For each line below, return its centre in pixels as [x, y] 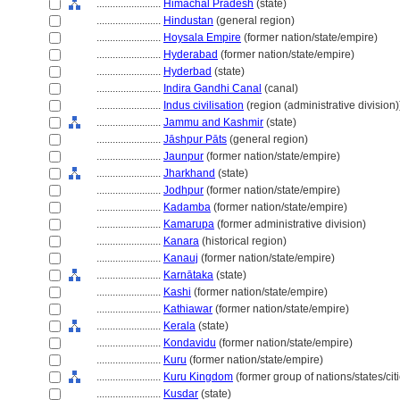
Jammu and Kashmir [213, 122]
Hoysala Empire [202, 37]
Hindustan [188, 21]
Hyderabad [191, 54]
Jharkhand [189, 173]
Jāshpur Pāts [195, 139]
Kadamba [187, 207]
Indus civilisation [204, 105]
